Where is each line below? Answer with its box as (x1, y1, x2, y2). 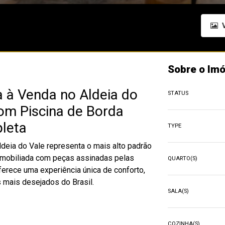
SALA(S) (168, 188, 189, 194)
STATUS (168, 90, 188, 96)
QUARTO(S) (168, 155, 197, 162)
